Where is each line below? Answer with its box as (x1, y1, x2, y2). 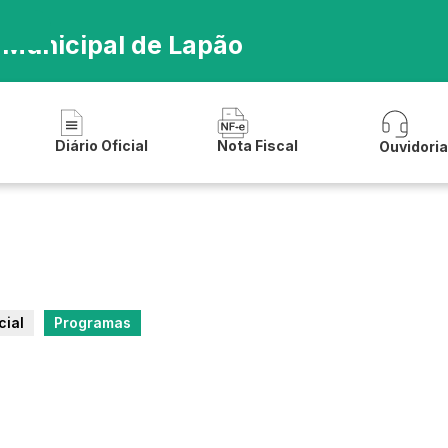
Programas (54, 314, 131, 331)
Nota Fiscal (216, 136, 298, 154)
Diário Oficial (54, 136, 148, 154)
